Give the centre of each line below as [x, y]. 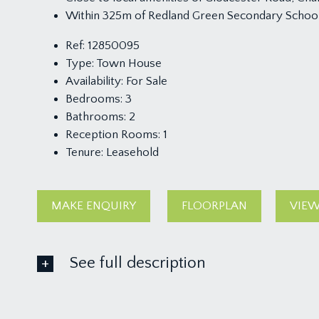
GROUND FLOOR [96, 300]
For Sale [145, 81]
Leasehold [131, 152]
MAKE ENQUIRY [94, 206]
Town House [128, 63]
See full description [138, 263]
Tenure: [84, 152]
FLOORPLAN [214, 206]
